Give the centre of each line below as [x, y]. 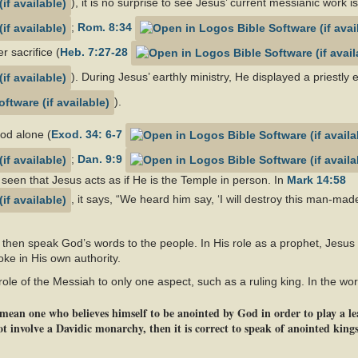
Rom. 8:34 [105, 28]
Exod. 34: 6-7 [87, 135]
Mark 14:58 [316, 180]
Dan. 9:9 [100, 159]
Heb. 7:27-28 [94, 52]
